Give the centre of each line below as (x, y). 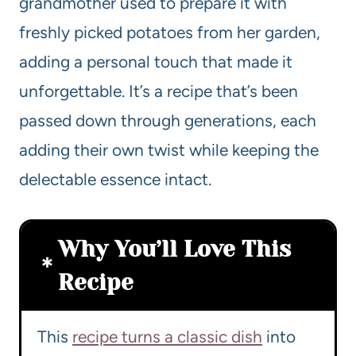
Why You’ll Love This (174, 250)
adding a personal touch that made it (156, 62)
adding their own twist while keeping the (169, 150)
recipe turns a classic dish (167, 337)
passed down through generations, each (168, 121)
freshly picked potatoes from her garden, (170, 33)
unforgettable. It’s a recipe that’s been (159, 91)
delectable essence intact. (115, 180)
